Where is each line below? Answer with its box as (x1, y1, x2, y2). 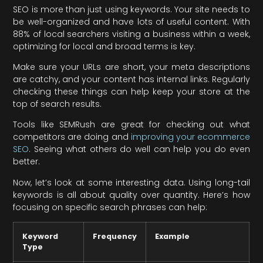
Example (155, 231, 190, 242)
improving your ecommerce (130, 131, 250, 143)
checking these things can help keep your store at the (13, 85, 250, 97)
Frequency (93, 231, 137, 242)
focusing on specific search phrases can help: (13, 201, 208, 213)
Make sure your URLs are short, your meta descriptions (13, 60, 250, 73)
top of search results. (13, 97, 102, 110)
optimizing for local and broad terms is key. (13, 40, 196, 52)
